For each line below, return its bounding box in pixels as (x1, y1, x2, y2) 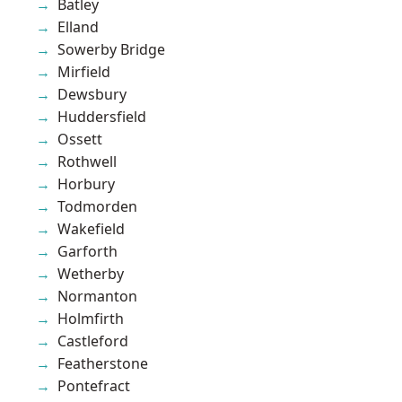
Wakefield (57, 218, 125, 239)
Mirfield (57, 61, 110, 82)
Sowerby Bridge (57, 39, 165, 59)
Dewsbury (57, 83, 127, 104)
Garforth (57, 240, 118, 261)
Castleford (57, 330, 128, 351)
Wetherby (57, 263, 124, 284)
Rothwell (57, 151, 117, 171)
